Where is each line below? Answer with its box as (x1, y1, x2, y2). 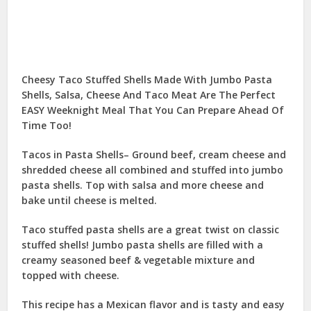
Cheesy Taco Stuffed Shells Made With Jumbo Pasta (22, 72, 273, 86)
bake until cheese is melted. (22, 193, 158, 207)
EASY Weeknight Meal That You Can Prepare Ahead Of (22, 103, 285, 117)
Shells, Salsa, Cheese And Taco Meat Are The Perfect (22, 87, 276, 101)
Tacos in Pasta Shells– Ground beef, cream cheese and (22, 147, 287, 161)
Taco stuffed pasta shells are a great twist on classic (22, 222, 280, 236)
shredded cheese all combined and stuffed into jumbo (22, 162, 284, 176)
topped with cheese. (22, 268, 120, 282)
